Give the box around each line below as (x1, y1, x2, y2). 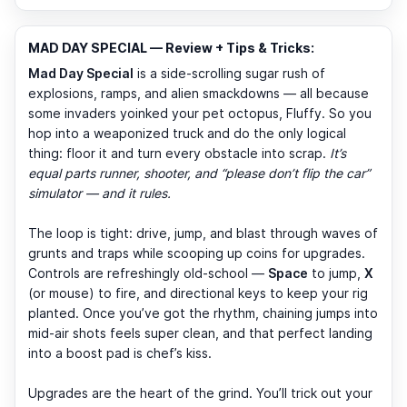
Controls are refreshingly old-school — (28, 265, 268, 282)
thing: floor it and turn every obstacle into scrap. (28, 145, 330, 162)
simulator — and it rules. (28, 185, 171, 202)
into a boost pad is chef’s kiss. (28, 345, 212, 362)
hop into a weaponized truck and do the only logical (28, 125, 346, 142)
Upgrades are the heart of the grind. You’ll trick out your (28, 385, 372, 402)
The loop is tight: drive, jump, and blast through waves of (28, 225, 378, 242)
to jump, (308, 265, 364, 282)
